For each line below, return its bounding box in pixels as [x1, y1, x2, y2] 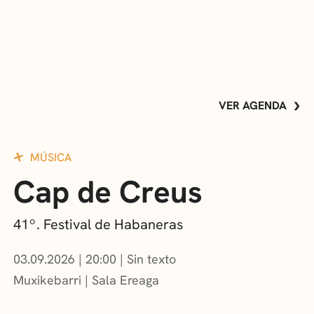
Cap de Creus [13, 172, 203, 212]
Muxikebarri [13, 272, 82, 289]
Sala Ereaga [92, 272, 160, 289]
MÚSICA [30, 150, 72, 165]
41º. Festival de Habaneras [13, 215, 184, 234]
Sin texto [127, 251, 177, 268]
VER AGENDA [219, 98, 287, 114]
